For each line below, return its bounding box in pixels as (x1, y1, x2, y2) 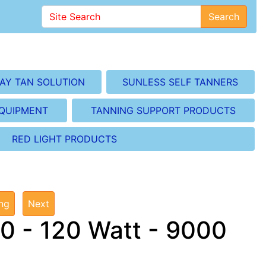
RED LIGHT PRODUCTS (12, 132, 118, 145)
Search (208, 11, 239, 23)
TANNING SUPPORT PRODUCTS (91, 104, 236, 116)
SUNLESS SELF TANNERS (122, 75, 239, 88)
